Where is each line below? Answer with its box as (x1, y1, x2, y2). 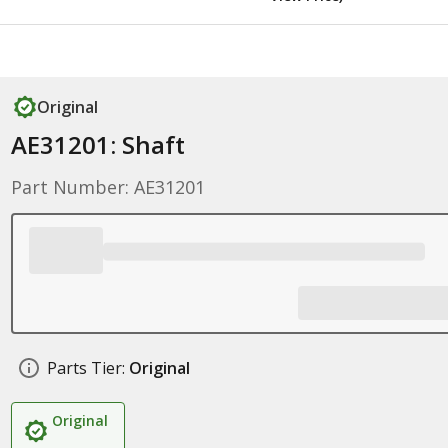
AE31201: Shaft (10, 128, 185, 161)
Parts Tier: (46, 357, 125, 379)
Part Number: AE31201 (10, 175, 205, 199)
